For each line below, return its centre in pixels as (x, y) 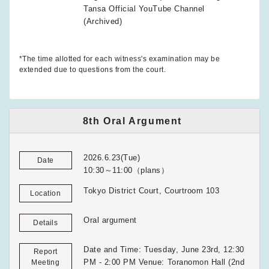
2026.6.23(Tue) (112, 158)
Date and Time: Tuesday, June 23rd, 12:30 (164, 250)
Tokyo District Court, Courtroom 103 (152, 191)
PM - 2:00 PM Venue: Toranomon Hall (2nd (164, 262)
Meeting (46, 262)
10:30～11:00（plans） (126, 171)
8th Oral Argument (132, 121)
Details (46, 222)
